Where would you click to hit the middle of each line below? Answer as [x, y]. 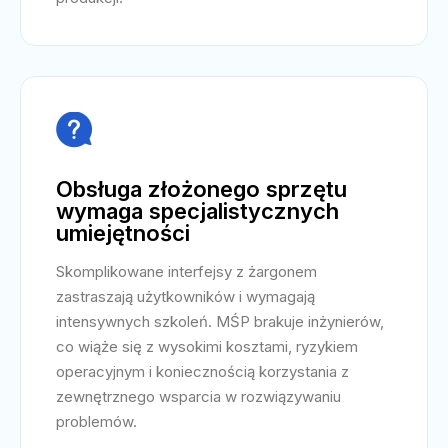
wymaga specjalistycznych [197, 211]
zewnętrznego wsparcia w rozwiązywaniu [198, 396]
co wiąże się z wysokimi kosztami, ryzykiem [207, 346]
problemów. [96, 421]
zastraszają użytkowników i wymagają [185, 296]
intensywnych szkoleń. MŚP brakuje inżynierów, [220, 321]
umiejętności [123, 233]
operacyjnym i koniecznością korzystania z [202, 371]
